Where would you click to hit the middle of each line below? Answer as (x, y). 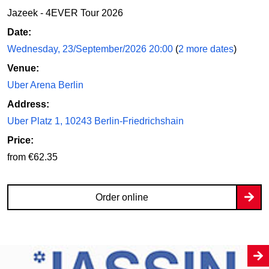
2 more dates (206, 49)
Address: (28, 104)
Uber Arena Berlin (45, 85)
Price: (20, 140)
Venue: (23, 68)
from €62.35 (32, 157)
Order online (122, 197)
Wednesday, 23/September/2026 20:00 (91, 49)
